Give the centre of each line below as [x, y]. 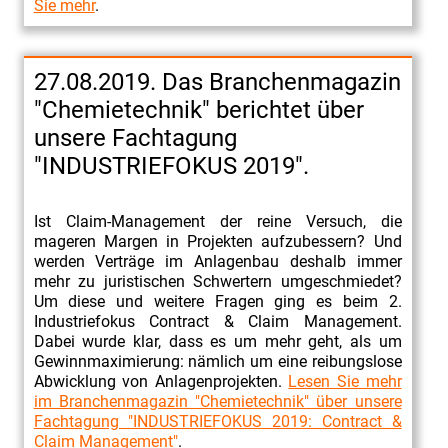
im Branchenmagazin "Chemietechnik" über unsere [217, 401]
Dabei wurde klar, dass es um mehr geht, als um [217, 341]
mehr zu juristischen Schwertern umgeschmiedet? [217, 281]
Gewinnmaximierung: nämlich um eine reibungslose [217, 361]
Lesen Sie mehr [345, 381]
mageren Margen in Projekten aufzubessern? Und [217, 241]
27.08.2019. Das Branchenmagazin [217, 81]
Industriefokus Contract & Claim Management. [217, 321]
